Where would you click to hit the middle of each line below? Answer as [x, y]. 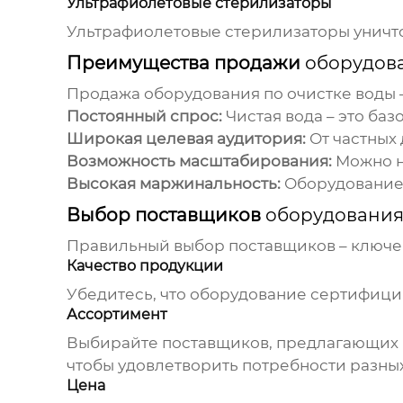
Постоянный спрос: [144, 116]
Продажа [105, 94]
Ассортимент [116, 315]
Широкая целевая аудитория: [186, 139]
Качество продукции [144, 266]
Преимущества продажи [185, 63]
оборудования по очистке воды [269, 94]
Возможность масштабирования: [199, 161]
